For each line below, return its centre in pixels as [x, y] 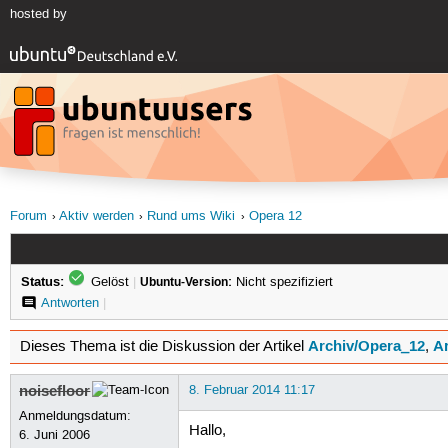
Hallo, [207, 430]
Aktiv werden [96, 217]
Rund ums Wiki [191, 217]
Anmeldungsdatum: [75, 415]
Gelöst [109, 281]
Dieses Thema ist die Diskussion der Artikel [163, 346]
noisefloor [55, 390]
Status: [42, 280]
